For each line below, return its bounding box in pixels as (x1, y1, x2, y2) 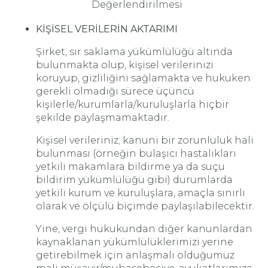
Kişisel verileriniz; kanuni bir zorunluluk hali (36, 135, 254, 146)
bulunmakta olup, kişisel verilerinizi (36, 59, 214, 71)
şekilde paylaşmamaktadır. (36, 112, 169, 123)
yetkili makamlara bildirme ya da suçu (36, 161, 225, 172)
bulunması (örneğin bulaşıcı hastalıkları (36, 148, 236, 159)
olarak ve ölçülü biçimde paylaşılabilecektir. (36, 200, 254, 212)
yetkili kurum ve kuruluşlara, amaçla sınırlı (36, 187, 245, 199)
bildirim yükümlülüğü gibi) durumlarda (36, 174, 233, 185)
